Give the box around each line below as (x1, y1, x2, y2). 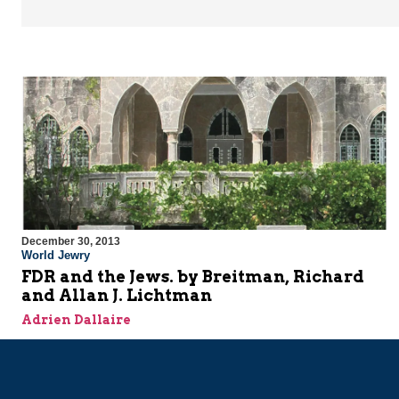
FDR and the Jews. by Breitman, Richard (21, 267, 364, 287)
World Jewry (21, 248, 90, 263)
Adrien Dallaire (21, 313, 131, 328)
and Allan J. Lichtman (21, 286, 212, 305)
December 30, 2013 (21, 235, 120, 248)
